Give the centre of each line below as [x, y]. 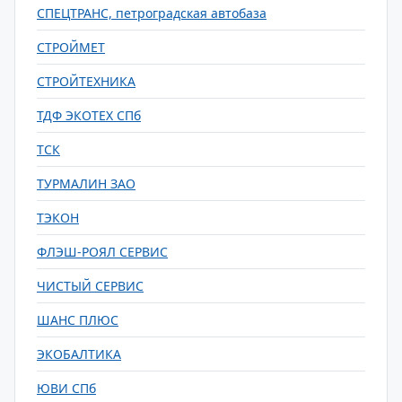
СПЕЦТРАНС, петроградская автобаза [152, 13]
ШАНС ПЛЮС [78, 320]
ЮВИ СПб [66, 388]
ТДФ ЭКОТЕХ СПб [89, 115]
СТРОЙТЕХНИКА [86, 81]
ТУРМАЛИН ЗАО [86, 184]
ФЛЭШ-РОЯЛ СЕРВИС [102, 252]
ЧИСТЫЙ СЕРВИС [90, 286]
